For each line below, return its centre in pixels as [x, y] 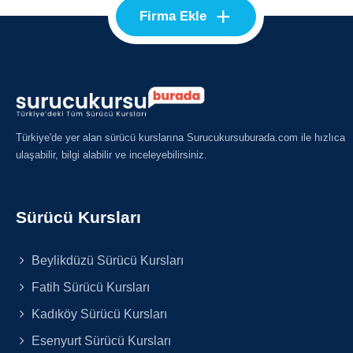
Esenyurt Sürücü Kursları [100, 341]
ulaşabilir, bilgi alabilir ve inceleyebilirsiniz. [111, 155]
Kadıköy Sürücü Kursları [98, 314]
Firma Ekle [173, 16]
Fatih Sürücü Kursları [89, 287]
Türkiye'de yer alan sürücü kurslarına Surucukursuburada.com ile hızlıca [180, 138]
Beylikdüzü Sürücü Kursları [106, 260]
